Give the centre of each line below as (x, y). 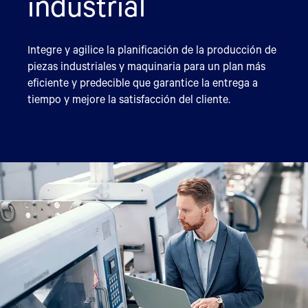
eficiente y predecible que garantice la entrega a (143, 82)
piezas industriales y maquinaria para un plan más (146, 66)
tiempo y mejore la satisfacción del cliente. (129, 99)
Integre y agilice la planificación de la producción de (152, 49)
